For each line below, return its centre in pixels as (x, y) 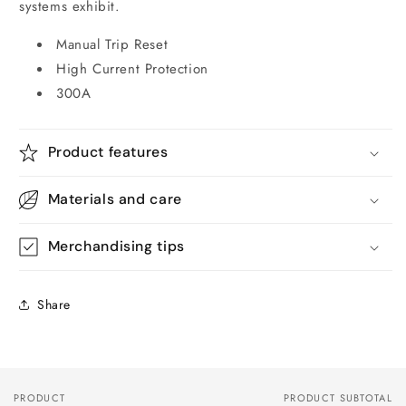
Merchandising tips (116, 246)
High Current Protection (132, 69)
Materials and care (115, 199)
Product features (108, 152)
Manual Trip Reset (112, 44)
